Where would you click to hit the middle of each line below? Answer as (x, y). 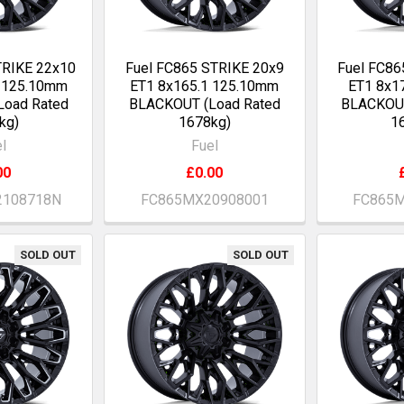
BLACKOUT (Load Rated (204, 105)
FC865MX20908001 (204, 200)
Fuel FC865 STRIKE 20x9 (204, 69)
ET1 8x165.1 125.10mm (205, 87)
